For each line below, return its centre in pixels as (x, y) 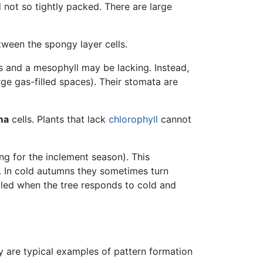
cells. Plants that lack (59, 119)
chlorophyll (133, 119)
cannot (175, 119)
